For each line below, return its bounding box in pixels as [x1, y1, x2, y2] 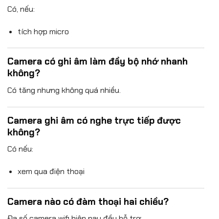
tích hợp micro [17, 26, 69, 37]
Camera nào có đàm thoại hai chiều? [7, 195, 169, 208]
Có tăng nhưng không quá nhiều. [7, 85, 121, 95]
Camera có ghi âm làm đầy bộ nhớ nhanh [7, 55, 188, 68]
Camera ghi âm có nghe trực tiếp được [7, 114, 181, 127]
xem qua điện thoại [17, 166, 85, 177]
